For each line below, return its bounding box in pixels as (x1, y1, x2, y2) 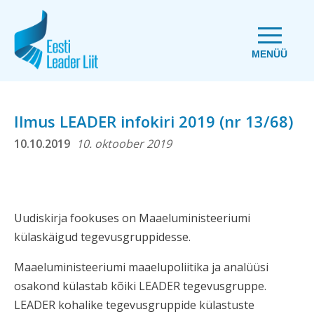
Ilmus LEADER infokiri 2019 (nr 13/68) (14, 111, 293, 132)
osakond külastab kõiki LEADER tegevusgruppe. (14, 278, 266, 294)
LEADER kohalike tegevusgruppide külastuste (14, 297, 254, 313)
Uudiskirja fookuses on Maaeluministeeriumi (14, 210, 250, 226)
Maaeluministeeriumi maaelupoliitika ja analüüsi (14, 259, 268, 275)
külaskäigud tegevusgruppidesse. (14, 229, 193, 245)
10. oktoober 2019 (76, 136, 172, 151)
